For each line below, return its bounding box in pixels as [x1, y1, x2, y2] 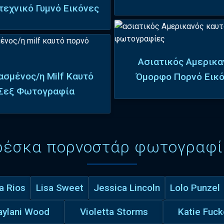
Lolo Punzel [170, 181, 220, 193]
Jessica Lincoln [93, 181, 160, 193]
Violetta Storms [79, 205, 148, 217]
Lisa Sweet [35, 181, 83, 193]
